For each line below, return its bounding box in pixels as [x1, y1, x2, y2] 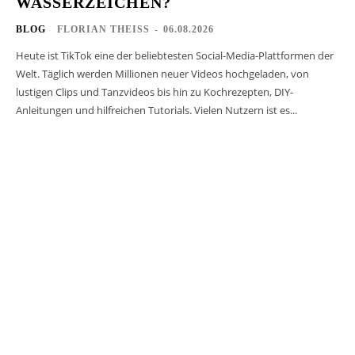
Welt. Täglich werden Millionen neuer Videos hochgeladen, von [16, 67, 309, 82]
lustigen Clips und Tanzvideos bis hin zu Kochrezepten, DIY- [16, 85, 293, 100]
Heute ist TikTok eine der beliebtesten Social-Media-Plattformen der [16, 48, 334, 63]
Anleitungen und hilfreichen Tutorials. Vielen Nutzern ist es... [16, 103, 297, 118]
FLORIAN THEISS [57, 24, 150, 36]
